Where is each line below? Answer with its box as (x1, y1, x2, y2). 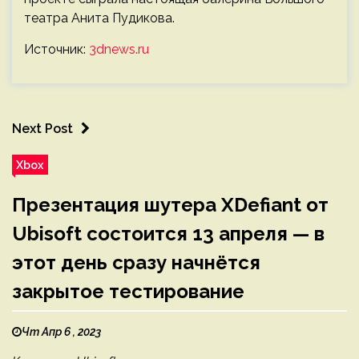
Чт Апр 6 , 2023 (22, 325, 101, 338)
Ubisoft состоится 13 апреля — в (12, 221, 325, 245)
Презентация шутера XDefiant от (12, 192, 329, 216)
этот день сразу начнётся (12, 250, 260, 274)
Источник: (24, 41, 89, 57)
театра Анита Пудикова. (24, 10, 175, 26)
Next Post (12, 120, 73, 136)
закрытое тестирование (12, 279, 244, 303)
